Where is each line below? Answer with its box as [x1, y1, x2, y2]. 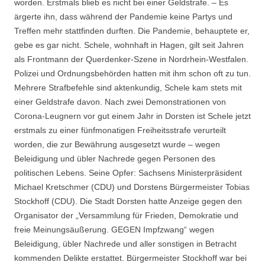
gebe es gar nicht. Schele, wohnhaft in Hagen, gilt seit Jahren [14, 40, 244, 50]
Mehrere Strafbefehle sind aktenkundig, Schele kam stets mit [14, 83, 242, 93]
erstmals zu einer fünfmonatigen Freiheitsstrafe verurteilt [14, 125, 226, 135]
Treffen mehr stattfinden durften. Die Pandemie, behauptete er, [14, 26, 250, 36]
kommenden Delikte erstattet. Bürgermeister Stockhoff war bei [14, 253, 247, 263]
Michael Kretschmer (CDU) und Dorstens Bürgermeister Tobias [14, 182, 250, 192]
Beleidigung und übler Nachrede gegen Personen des [14, 154, 215, 164]
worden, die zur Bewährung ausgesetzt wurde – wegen [14, 140, 220, 150]
